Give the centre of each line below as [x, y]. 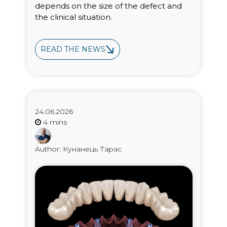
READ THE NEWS [73, 49]
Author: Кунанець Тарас [78, 149]
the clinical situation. [73, 17]
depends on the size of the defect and [108, 6]
